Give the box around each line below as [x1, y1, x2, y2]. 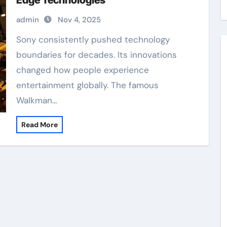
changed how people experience [16, 64, 149, 75]
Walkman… [16, 95, 57, 106]
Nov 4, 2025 [57, 15, 101, 25]
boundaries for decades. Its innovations [16, 49, 177, 60]
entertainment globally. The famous [16, 80, 159, 91]
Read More [21, 120, 58, 129]
